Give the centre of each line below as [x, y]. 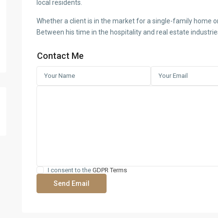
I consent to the [70, 170]
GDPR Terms [109, 170]
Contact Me [60, 56]
